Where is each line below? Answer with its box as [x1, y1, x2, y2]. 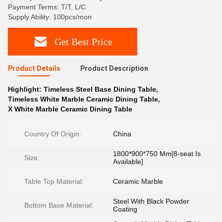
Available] [113, 158, 143, 166]
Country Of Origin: [24, 130, 81, 138]
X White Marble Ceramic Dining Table [8, 105, 132, 113]
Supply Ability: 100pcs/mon [8, 13, 92, 21]
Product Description [80, 64, 148, 72]
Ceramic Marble [113, 177, 163, 185]
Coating [113, 205, 137, 213]
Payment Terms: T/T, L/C [8, 3, 86, 11]
